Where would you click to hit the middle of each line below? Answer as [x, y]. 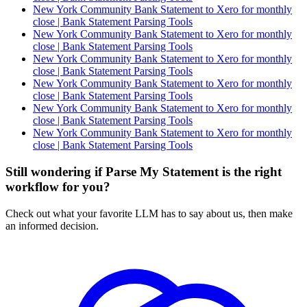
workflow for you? [58, 187]
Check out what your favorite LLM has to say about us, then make [149, 213]
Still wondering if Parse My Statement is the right [144, 172]
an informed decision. [52, 225]
